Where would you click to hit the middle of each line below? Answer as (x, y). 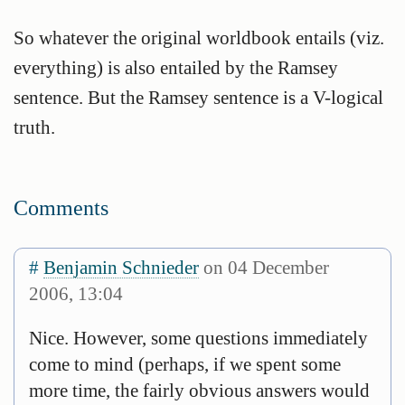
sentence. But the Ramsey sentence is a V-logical (198, 98)
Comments (61, 208)
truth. (34, 127)
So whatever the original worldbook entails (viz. (199, 38)
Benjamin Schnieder (121, 268)
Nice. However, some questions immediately (198, 338)
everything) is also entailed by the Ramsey (176, 68)
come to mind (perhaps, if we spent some (185, 364)
